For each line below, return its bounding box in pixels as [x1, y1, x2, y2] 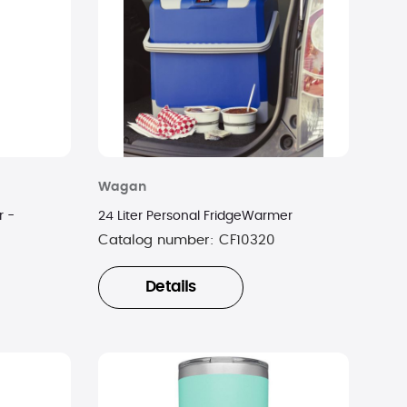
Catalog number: [97, 233, 219, 247]
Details [145, 280, 196, 295]
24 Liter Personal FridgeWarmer [97, 209, 293, 223]
